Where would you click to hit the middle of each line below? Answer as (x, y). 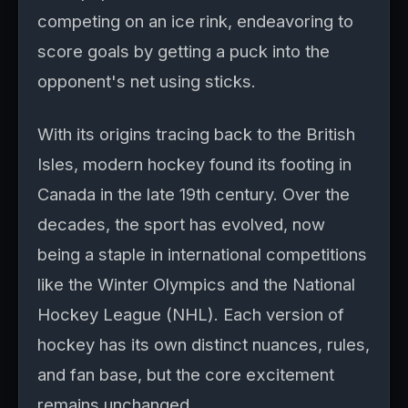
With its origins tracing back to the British (196, 134)
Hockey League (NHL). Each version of (191, 314)
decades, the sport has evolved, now (181, 224)
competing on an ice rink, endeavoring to (195, 21)
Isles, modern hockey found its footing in (194, 164)
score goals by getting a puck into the (184, 51)
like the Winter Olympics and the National (196, 284)
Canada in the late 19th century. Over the (194, 194)
